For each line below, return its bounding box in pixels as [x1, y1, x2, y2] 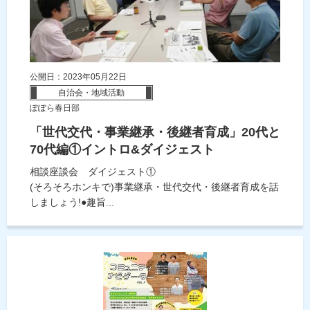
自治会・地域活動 [58, 88, 125, 98]
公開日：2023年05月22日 [30, 72, 127, 82]
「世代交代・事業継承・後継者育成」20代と [30, 125, 280, 140]
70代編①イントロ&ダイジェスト [30, 143, 215, 157]
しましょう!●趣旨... [30, 197, 114, 208]
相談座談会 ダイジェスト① [30, 166, 156, 178]
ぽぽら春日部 [30, 103, 80, 113]
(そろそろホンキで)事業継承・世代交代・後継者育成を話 [30, 181, 279, 193]
